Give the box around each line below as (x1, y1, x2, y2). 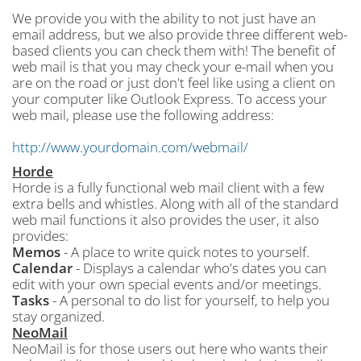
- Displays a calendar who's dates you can (73, 259, 326, 277)
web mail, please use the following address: (12, 106, 274, 124)
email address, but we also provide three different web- (12, 25, 347, 44)
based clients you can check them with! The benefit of (12, 41, 335, 60)
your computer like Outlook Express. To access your (12, 89, 327, 108)
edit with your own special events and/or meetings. (12, 275, 322, 293)
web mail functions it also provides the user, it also (12, 210, 319, 229)
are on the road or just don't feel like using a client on (12, 73, 335, 92)
